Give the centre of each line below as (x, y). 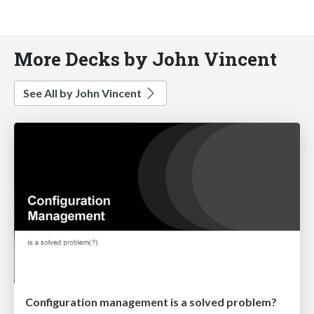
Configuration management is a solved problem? (151, 302)
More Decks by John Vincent (145, 58)
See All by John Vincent (83, 93)
